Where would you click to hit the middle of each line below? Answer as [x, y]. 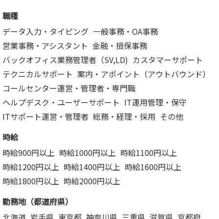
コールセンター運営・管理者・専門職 [69, 88]
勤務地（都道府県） [38, 201]
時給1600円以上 [153, 166]
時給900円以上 [29, 152]
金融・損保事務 [120, 45]
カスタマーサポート [168, 59]
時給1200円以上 [31, 166]
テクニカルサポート [38, 74]
